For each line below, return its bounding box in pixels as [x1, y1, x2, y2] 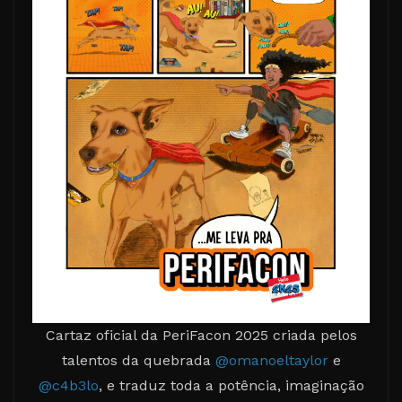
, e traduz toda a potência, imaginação [98, 376, 364, 394]
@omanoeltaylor [214, 351, 328, 369]
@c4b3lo [38, 376, 99, 394]
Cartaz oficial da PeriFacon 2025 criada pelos [45, 326, 357, 344]
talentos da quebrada [61, 351, 215, 369]
